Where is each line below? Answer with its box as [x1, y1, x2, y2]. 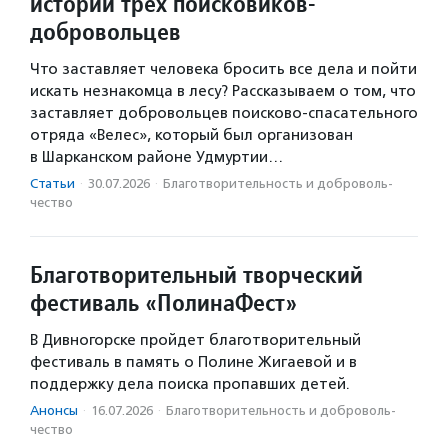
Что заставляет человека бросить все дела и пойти [30, 59, 417, 78]
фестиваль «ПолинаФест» [30, 286, 297, 318]
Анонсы [30, 402, 78, 418]
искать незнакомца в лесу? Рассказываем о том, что [30, 81, 416, 100]
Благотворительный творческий [30, 258, 363, 290]
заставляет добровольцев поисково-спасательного [30, 103, 418, 122]
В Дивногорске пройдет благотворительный [30, 330, 361, 349]
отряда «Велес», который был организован [30, 125, 353, 144]
